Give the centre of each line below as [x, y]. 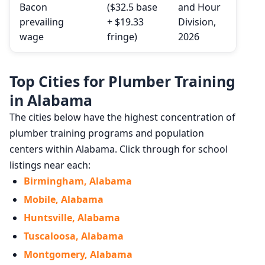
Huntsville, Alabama [72, 218]
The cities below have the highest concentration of [122, 117]
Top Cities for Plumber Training [122, 81]
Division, [197, 22]
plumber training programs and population [107, 133]
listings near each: [50, 165]
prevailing [42, 22]
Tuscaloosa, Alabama [74, 236]
